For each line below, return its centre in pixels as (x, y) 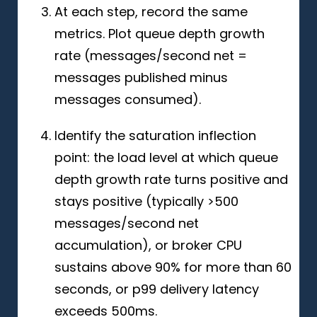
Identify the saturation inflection (155, 135)
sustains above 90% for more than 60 (173, 267)
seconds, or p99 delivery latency (157, 289)
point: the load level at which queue (166, 157)
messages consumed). (128, 99)
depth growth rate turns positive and (171, 179)
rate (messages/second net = (151, 55)
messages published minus (141, 77)
